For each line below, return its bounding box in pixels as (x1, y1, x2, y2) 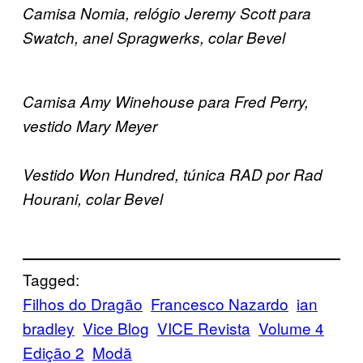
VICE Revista (157, 317, 250, 340)
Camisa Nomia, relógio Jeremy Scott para (23, 2, 311, 23)
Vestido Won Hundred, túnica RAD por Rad (23, 163, 322, 185)
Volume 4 (258, 317, 324, 340)
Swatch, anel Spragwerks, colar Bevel (23, 26, 285, 48)
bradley (23, 317, 75, 340)
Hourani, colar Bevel (23, 187, 163, 209)
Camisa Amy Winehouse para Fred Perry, (23, 90, 309, 112)
